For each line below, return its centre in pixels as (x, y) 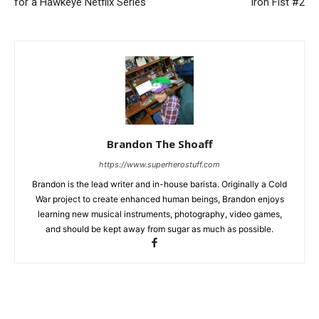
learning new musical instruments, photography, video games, (159, 214)
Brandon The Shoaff (159, 144)
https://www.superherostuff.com (159, 165)
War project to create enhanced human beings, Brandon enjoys (159, 199)
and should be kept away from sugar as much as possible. (159, 229)
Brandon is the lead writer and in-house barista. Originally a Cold (159, 184)
